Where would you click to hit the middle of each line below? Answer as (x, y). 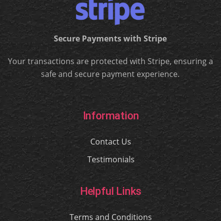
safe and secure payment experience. (110, 74)
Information (111, 115)
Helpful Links (111, 191)
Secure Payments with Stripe (110, 38)
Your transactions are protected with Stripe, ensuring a (110, 61)
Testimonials (111, 159)
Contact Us (111, 141)
